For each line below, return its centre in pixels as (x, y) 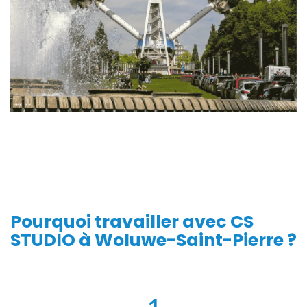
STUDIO (43, 240)
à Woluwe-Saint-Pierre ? (186, 240)
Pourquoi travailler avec (120, 222)
